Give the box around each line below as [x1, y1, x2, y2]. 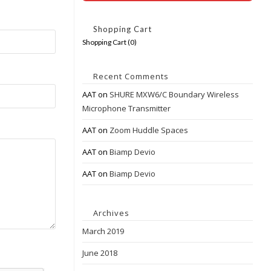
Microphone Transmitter [82, 103, 171, 114]
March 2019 [82, 226, 124, 237]
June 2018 [82, 247, 117, 258]
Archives [93, 207, 129, 218]
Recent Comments [93, 71, 169, 82]
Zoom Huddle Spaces [109, 125, 188, 135]
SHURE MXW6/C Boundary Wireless [109, 89, 239, 100]
